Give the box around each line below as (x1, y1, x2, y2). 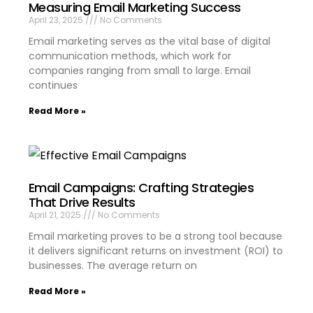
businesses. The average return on (28, 258, 197, 272)
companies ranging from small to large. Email (28, 63, 251, 78)
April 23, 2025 (28, 13, 85, 26)
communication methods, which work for (28, 48, 231, 63)
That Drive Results (28, 193, 136, 211)
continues (28, 78, 78, 92)
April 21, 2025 (28, 208, 83, 221)
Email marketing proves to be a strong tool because (28, 228, 282, 243)
